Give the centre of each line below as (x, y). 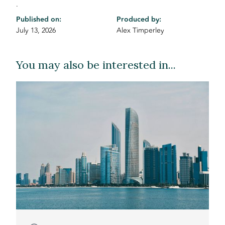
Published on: (39, 19)
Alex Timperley (140, 30)
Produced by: (139, 19)
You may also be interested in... (96, 65)
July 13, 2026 (36, 30)
